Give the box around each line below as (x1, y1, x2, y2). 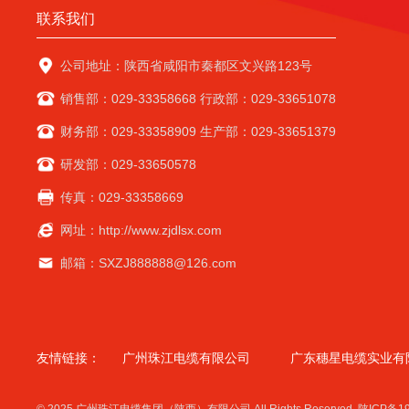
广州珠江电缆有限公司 (122, 351, 251, 366)
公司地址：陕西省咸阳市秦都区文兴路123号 (60, 58, 313, 74)
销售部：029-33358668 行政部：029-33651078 (60, 91, 337, 107)
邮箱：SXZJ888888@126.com (60, 256, 237, 271)
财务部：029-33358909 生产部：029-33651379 (60, 124, 337, 140)
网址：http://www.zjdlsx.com (60, 223, 223, 238)
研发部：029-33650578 (60, 157, 197, 173)
